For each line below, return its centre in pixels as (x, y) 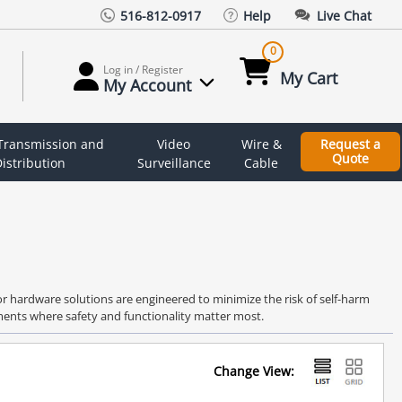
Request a (350, 144)
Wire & (261, 144)
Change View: (253, 371)
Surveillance (174, 162)
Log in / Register (144, 70)
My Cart (309, 79)
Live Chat (345, 15)
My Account (148, 86)
